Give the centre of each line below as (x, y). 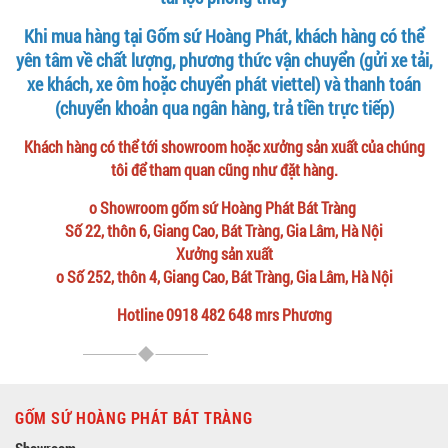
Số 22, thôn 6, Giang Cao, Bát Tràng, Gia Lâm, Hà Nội (224, 230)
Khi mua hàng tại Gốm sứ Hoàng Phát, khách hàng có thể (224, 35)
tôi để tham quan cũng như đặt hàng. (224, 169)
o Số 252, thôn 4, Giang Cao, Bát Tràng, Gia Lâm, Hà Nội (224, 276)
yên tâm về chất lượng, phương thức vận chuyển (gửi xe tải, (224, 59)
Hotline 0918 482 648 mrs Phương (224, 314)
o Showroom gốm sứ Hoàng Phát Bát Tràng (224, 207)
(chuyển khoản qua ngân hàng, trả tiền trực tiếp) (224, 107)
